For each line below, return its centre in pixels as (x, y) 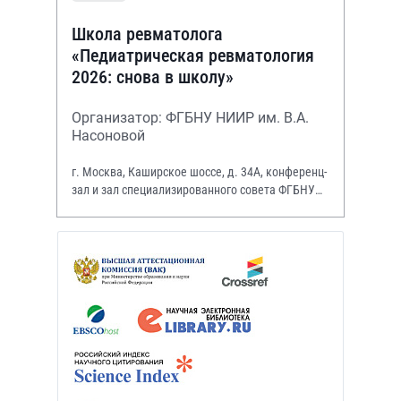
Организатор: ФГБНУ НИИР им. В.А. (190, 117)
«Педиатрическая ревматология (193, 55)
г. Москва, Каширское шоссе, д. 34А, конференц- (199, 171)
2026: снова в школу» (153, 77)
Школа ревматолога (147, 34)
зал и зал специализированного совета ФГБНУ (193, 189)
